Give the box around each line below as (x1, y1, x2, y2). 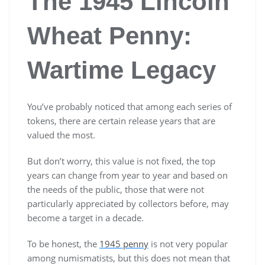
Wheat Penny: (27, 22, 192, 50)
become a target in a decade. (27, 212, 146, 224)
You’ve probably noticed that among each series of (27, 101, 232, 113)
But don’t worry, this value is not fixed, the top (27, 155, 215, 167)
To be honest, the (27, 238, 99, 250)
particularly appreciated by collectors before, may (27, 198, 229, 210)
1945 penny (99, 238, 148, 250)
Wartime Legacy (27, 56, 216, 85)
